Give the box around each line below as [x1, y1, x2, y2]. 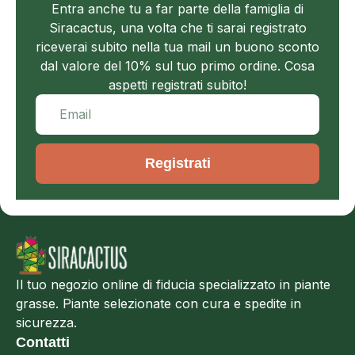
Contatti [16, 334, 70, 351]
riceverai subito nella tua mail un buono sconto [36, 39, 319, 55]
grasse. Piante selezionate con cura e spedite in [16, 296, 301, 312]
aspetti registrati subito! [109, 77, 246, 94]
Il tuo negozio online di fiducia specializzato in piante [16, 277, 330, 293]
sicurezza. [16, 315, 77, 331]
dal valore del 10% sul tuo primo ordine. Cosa [40, 58, 315, 74]
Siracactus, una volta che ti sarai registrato [48, 20, 307, 36]
